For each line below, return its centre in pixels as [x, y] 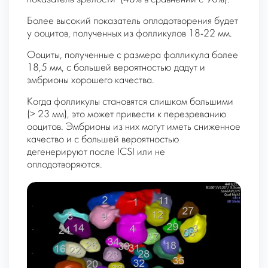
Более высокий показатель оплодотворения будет [133, 22]
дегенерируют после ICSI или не [96, 153]
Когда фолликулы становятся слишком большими [130, 102]
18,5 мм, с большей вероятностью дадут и [116, 68]
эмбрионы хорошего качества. [91, 81]
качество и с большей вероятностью [103, 140]
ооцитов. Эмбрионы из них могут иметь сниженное [134, 127]
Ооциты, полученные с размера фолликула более [133, 56]
